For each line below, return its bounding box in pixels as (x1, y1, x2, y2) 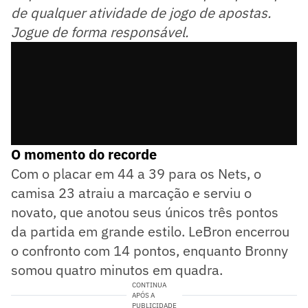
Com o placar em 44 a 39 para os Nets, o (11, 164, 261, 183)
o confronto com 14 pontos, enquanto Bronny (11, 241, 288, 260)
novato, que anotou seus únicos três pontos (11, 202, 278, 221)
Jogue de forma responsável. (11, 22, 188, 41)
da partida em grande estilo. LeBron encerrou (11, 221, 289, 241)
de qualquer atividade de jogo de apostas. (11, 3, 271, 22)
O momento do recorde (11, 144, 157, 164)
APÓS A (131, 290, 155, 300)
